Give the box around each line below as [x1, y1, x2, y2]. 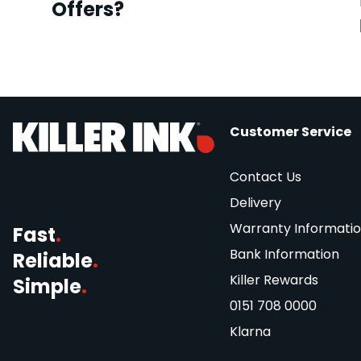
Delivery [229, 193, 281, 213]
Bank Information [229, 245, 339, 264]
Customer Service [229, 122, 351, 142]
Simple [13, 273, 81, 301]
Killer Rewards [229, 271, 318, 290]
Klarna [229, 322, 271, 342]
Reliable [13, 247, 93, 275]
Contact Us [229, 168, 301, 187]
